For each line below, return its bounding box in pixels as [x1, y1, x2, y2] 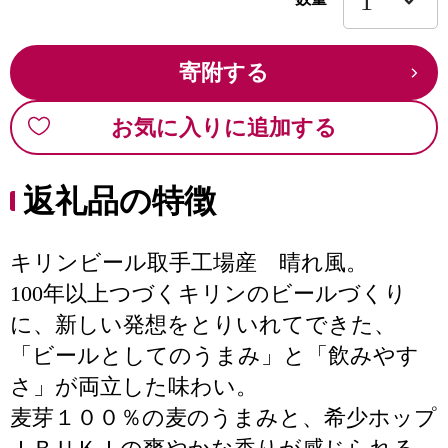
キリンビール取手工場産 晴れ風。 [10, 250, 368, 275]
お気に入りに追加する [111, 115, 337, 140]
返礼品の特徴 [23, 183, 216, 219]
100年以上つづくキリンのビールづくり [10, 281, 407, 306]
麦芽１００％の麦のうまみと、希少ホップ [10, 405, 437, 430]
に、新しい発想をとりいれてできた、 [10, 312, 396, 337]
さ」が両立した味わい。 [10, 374, 258, 399]
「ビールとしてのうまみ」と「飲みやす [10, 343, 419, 368]
